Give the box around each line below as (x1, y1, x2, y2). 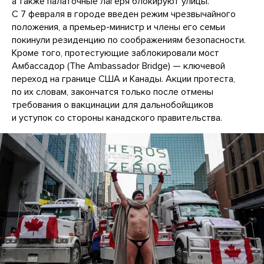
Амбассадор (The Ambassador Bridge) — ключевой (12, 60, 225, 72)
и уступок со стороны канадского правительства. (12, 111, 222, 124)
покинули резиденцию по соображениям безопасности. (12, 34, 246, 46)
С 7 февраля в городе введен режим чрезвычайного (12, 8, 236, 20)
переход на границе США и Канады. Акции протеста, (12, 72, 235, 85)
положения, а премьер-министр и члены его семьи (12, 21, 225, 33)
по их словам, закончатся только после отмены (12, 85, 213, 98)
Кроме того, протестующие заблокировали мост (12, 47, 219, 59)
